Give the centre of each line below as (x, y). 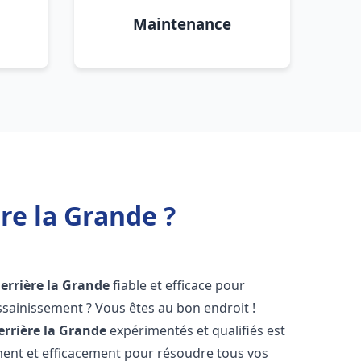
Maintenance (182, 24)
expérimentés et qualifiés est (196, 330)
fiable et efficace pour (178, 285)
